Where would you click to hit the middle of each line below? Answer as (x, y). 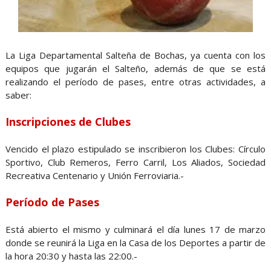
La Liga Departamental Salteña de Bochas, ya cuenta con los (135, 55)
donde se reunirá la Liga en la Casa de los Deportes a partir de (135, 242)
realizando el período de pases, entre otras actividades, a (135, 81)
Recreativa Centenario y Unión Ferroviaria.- (94, 175)
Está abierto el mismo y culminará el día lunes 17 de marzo (135, 229)
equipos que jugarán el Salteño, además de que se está (135, 68)
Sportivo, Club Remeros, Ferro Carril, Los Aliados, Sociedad (135, 162)
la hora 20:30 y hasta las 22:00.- (71, 256)
